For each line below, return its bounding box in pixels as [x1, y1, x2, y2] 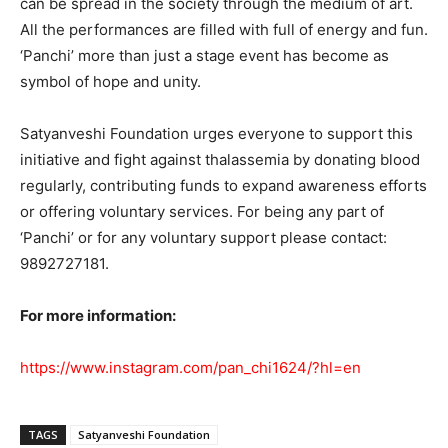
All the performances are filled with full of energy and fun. [20, 20, 428, 40]
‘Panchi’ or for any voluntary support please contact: [20, 228, 387, 248]
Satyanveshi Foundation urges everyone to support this [20, 124, 413, 144]
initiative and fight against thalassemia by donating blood [20, 150, 420, 170]
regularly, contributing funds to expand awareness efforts [20, 176, 427, 196]
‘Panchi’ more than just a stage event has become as [20, 46, 389, 66]
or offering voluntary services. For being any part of [20, 202, 384, 222]
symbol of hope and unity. [20, 72, 201, 92]
